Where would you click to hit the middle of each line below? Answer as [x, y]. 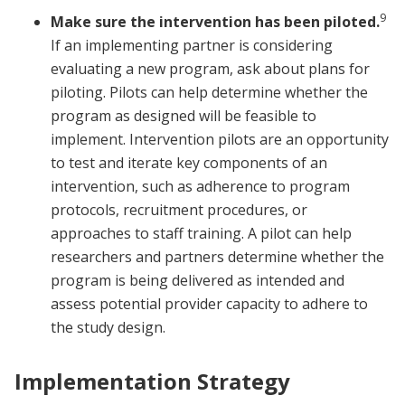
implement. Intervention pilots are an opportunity [220, 140]
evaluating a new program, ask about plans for [210, 69]
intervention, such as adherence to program [200, 187]
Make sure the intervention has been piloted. [215, 22]
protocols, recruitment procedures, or [179, 210]
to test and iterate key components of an [189, 163]
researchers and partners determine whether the [217, 257]
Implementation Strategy [152, 381]
